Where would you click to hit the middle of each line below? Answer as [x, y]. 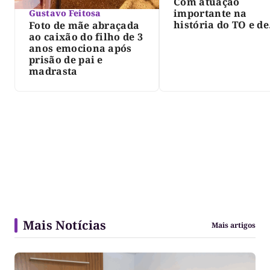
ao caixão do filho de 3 [86, 37]
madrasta [53, 71]
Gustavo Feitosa [65, 13]
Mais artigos [233, 225]
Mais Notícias [65, 225]
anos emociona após [80, 49]
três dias [195, 71]
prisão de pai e [66, 60]
